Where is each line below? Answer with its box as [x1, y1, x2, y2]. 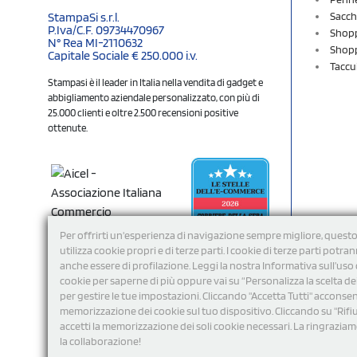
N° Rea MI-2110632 [48, 34, 143, 50]
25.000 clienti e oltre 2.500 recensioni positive [48, 106, 238, 119]
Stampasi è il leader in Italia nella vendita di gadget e [48, 76, 263, 88]
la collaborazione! [60, 335, 141, 347]
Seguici [48, 312, 82, 328]
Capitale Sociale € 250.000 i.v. [48, 47, 198, 63]
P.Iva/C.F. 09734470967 [48, 22, 164, 37]
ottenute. [48, 121, 88, 134]
